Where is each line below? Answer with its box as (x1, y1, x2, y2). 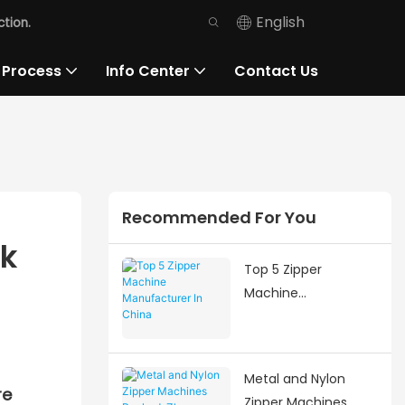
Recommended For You (121, 206, 316, 230)
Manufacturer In (243, 306, 346, 325)
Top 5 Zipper (243, 259, 322, 278)
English (256, 12, 306, 33)
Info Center (106, 60, 191, 81)
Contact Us (234, 60, 319, 81)
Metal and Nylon (243, 369, 345, 388)
